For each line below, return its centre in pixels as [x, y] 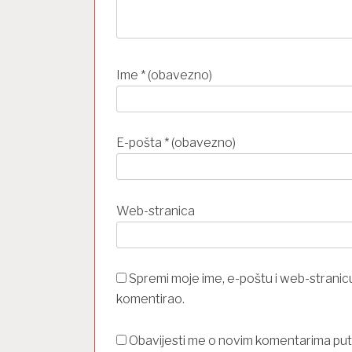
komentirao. [150, 299]
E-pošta [140, 143]
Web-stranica [155, 211]
